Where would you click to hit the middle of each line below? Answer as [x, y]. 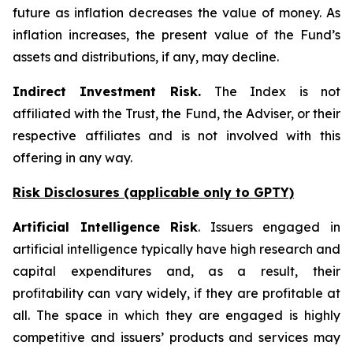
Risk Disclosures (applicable [108, 192]
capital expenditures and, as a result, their [176, 271]
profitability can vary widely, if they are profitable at [176, 293]
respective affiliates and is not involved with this [176, 136]
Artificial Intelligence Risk [106, 227]
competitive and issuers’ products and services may [176, 337]
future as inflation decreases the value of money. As [176, 13]
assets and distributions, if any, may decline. [146, 57]
